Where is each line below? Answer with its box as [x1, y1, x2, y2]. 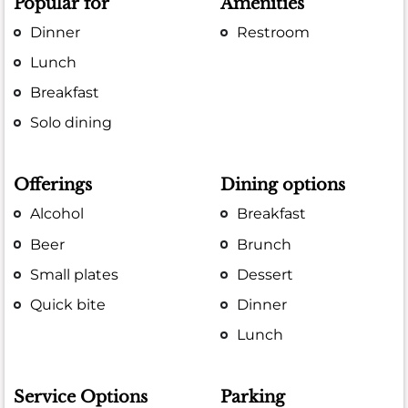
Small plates [30, 265, 119, 283]
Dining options [220, 175, 346, 196]
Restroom [237, 23, 311, 41]
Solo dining [30, 114, 113, 132]
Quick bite [30, 295, 107, 313]
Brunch [237, 235, 292, 253]
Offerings [14, 175, 92, 196]
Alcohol [30, 205, 85, 223]
